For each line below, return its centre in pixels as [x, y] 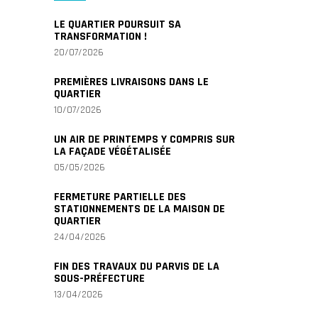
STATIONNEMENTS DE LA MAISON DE [139, 209]
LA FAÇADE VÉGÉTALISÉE [113, 152]
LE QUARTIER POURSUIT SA [117, 24]
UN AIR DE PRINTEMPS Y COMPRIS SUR [144, 139]
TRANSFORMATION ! [100, 37]
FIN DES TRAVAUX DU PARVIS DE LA [137, 267]
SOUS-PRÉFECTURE [99, 279]
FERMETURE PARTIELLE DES [120, 197]
